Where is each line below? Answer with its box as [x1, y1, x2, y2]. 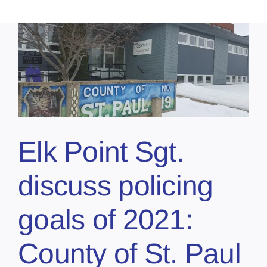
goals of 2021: [18, 203, 193, 235]
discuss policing [18, 169, 213, 201]
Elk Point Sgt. [18, 135, 184, 167]
